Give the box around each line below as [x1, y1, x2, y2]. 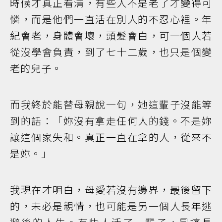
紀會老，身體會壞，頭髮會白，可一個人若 [10, 28, 212, 43]
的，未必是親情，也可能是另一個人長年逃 [10, 198, 212, 213]
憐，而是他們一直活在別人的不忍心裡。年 [10, 11, 212, 26]
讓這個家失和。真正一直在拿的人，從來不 [10, 129, 212, 144]
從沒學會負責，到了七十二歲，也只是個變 [10, 44, 212, 59]
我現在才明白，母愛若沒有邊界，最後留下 [10, 182, 212, 197]
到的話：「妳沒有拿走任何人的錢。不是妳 [10, 113, 212, 128]
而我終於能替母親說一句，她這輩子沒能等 [10, 97, 212, 111]
